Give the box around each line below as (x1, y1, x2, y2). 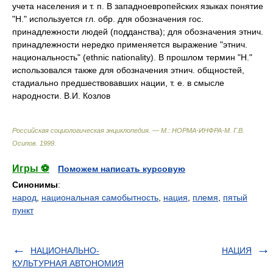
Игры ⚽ (12, 163, 49, 174)
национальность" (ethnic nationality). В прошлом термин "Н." (12, 52, 252, 62)
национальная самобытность (41, 193, 158, 202)
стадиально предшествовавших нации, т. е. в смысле (12, 78, 224, 88)
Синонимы (12, 180, 58, 190)
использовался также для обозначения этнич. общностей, (12, 65, 244, 75)
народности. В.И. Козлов (12, 91, 110, 101)
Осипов (12, 140, 36, 147)
